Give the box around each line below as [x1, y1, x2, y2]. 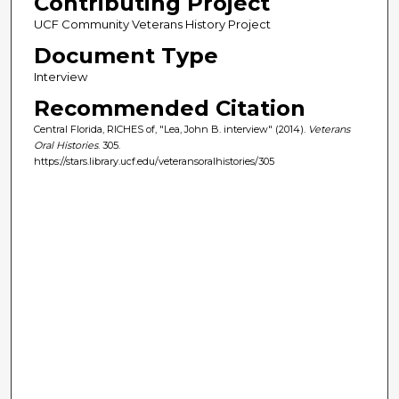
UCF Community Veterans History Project [33, 16, 271, 31]
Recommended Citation [33, 94, 305, 121]
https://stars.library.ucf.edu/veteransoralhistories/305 [33, 154, 274, 167]
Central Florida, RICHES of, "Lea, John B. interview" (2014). [33, 122, 308, 135]
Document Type [33, 42, 218, 69]
